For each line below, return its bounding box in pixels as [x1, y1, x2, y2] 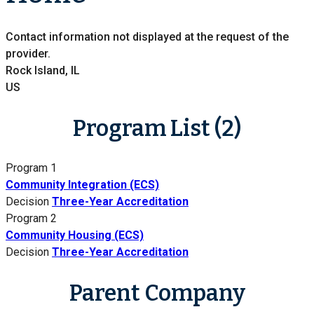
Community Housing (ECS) [6, 228, 144, 243]
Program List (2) [73, 114, 241, 142]
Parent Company [69, 280, 245, 306]
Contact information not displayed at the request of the [6, 30, 289, 44]
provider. [6, 47, 50, 61]
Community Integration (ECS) [6, 178, 159, 192]
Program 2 [6, 212, 57, 226]
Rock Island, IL [6, 64, 80, 78]
